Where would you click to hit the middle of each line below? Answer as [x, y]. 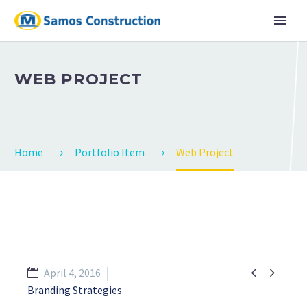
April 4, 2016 [72, 273]
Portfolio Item [110, 152]
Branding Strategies [75, 290]
